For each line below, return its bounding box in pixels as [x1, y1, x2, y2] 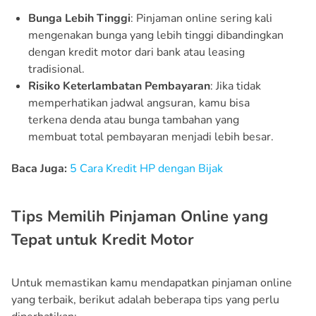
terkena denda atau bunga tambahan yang [28, 111, 239, 128]
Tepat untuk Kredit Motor [11, 229, 194, 250]
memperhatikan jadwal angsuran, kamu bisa [28, 95, 250, 111]
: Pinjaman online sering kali [130, 10, 272, 26]
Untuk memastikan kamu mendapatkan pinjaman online [11, 274, 292, 291]
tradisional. [28, 61, 85, 77]
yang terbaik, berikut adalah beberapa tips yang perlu [11, 291, 279, 308]
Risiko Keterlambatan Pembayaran [28, 78, 210, 94]
